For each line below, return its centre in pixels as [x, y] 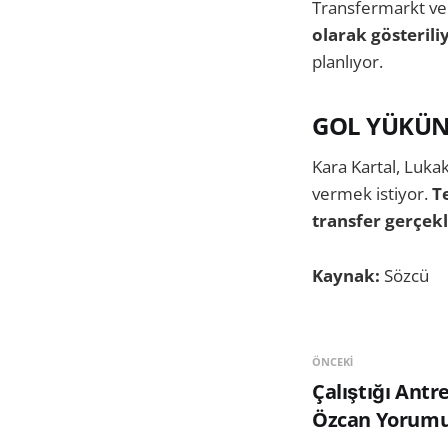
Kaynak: [348, 275]
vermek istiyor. [372, 194]
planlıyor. [347, 61]
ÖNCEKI [332, 361]
